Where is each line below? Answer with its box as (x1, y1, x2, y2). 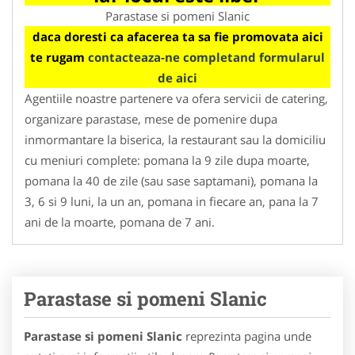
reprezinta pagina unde (182, 327, 311, 344)
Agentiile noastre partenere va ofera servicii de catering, (25, 90, 328, 106)
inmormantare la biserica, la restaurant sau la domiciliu (25, 131, 326, 147)
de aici (158, 69, 197, 86)
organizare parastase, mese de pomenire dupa (25, 110, 277, 127)
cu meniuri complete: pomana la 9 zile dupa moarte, (25, 151, 310, 168)
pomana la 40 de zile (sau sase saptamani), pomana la (25, 172, 318, 189)
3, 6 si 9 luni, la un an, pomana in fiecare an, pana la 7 (25, 193, 319, 209)
